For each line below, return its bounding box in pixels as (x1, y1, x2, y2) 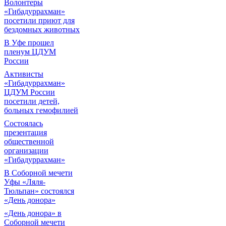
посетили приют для (4, 16, 75, 25)
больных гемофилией (4, 106, 78, 115)
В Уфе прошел (4, 38, 54, 47)
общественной (4, 137, 54, 146)
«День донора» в (4, 209, 62, 217)
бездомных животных (4, 25, 80, 34)
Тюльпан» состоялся (4, 187, 74, 195)
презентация (4, 128, 47, 137)
